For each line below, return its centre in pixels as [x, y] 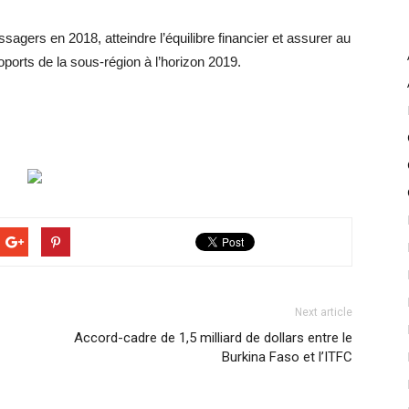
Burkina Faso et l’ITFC [287, 357]
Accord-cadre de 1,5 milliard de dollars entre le [213, 338]
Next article [324, 312]
